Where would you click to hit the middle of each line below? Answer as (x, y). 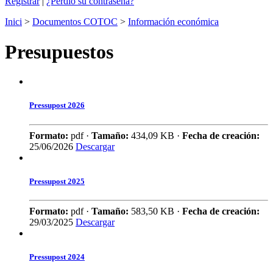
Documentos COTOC (75, 22)
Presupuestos (59, 51)
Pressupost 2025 (57, 181)
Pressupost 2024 (57, 257)
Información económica (173, 22)
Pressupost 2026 (57, 105)
